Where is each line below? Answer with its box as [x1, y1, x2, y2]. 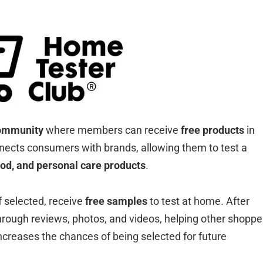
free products [181, 123, 244, 136]
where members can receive [43, 123, 181, 136]
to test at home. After [147, 194, 249, 207]
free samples [85, 194, 147, 207]
